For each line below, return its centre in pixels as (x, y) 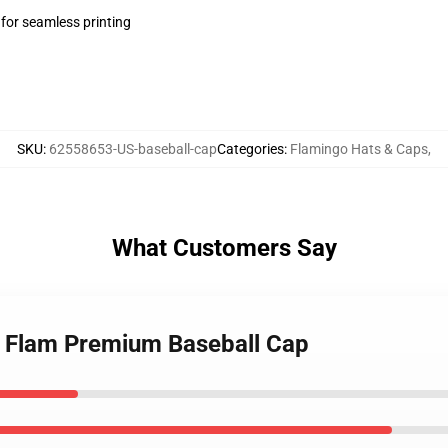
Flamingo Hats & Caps (359, 149)
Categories (250, 149)
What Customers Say (224, 248)
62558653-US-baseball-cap (133, 149)
